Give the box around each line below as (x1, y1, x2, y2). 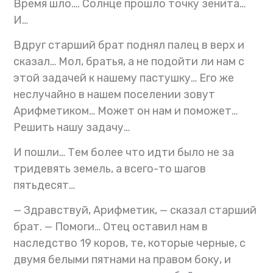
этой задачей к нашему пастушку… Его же (13, 71, 235, 85)
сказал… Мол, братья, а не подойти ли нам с (13, 55, 245, 69)
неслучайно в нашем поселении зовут (13, 88, 216, 102)
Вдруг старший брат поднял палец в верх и (13, 38, 245, 52)
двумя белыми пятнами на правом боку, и (13, 253, 232, 267)
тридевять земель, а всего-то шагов (13, 162, 207, 176)
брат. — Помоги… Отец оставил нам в (13, 220, 208, 234)
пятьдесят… (13, 179, 76, 193)
